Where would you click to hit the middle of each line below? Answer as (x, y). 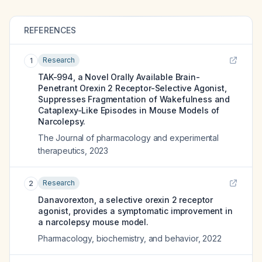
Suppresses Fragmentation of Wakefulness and (134, 99)
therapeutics (62, 151)
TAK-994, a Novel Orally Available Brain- (119, 77)
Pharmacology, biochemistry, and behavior (118, 238)
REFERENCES (50, 30)
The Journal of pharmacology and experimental (128, 138)
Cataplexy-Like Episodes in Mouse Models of (129, 110)
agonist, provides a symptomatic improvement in (135, 211)
